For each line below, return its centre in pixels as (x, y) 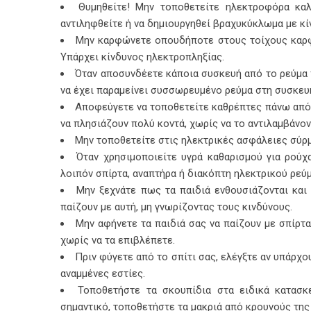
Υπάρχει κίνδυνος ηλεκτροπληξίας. (142, 57)
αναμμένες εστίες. (103, 273)
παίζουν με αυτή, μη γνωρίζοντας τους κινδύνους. (176, 207)
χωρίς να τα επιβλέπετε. (118, 240)
